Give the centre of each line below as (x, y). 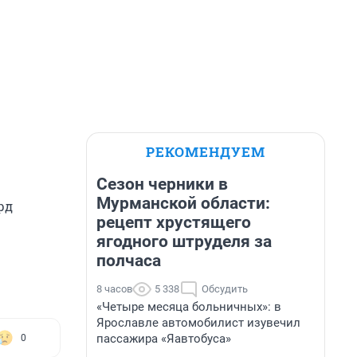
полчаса (129, 261)
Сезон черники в (162, 184)
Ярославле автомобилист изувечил (198, 323)
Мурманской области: (183, 203)
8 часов (114, 289)
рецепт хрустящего (174, 222)
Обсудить (225, 289)
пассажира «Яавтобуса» (164, 339)
